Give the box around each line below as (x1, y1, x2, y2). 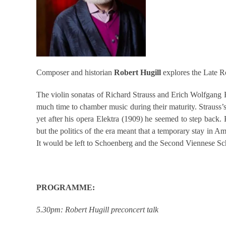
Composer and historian (36, 68, 112, 77)
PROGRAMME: (36, 183, 95, 192)
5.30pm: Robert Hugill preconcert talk (36, 205, 158, 214)
